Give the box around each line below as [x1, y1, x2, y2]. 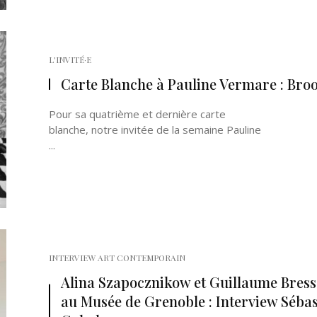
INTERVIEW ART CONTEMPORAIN [49, 252, 185, 263]
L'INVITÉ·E [49, 54, 91, 65]
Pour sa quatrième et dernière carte [49, 107, 226, 121]
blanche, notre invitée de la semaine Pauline [49, 122, 261, 137]
